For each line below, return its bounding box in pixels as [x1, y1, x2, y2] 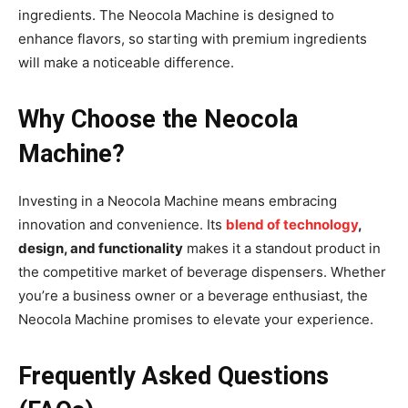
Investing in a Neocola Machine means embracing [18, 192, 337, 210]
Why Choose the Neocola [18, 105, 298, 135]
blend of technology [226, 216, 358, 234]
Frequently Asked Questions [18, 362, 329, 392]
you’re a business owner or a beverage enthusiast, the [18, 287, 368, 305]
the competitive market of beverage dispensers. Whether [18, 263, 386, 281]
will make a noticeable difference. [18, 54, 234, 72]
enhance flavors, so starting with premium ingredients [18, 30, 367, 48]
